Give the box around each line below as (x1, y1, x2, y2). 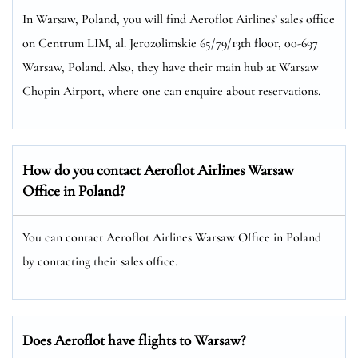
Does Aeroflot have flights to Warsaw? (22, 330, 245, 349)
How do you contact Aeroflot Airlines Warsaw (22, 160, 294, 179)
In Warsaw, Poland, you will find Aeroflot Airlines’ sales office (22, 10, 335, 27)
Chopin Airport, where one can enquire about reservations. (22, 82, 320, 99)
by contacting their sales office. (22, 253, 177, 269)
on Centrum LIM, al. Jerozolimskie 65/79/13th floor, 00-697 (22, 34, 318, 51)
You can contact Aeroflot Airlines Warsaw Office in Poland (22, 229, 321, 245)
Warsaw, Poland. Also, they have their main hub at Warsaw (22, 58, 319, 75)
